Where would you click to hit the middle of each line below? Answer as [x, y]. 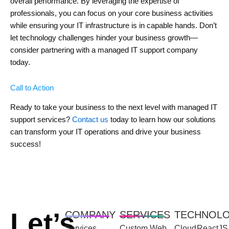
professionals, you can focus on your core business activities [112, 14]
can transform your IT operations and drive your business [106, 132]
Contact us [90, 120]
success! [26, 144]
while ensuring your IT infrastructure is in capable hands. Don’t [113, 26]
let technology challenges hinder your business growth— [104, 38]
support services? [41, 120]
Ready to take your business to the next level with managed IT [114, 108]
